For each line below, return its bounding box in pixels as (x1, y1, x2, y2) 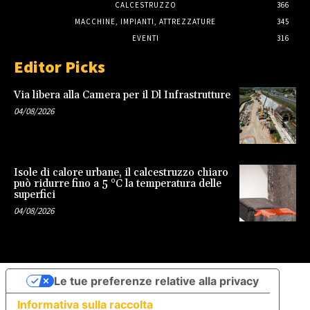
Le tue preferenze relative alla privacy (53, 273, 259, 288)
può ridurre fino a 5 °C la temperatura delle (14, 176, 221, 190)
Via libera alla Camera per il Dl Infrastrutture (14, 89, 230, 102)
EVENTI (131, 33, 159, 44)
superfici (14, 188, 55, 201)
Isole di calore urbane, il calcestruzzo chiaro (14, 165, 228, 179)
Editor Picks (14, 56, 105, 78)
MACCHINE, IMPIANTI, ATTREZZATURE (75, 17, 216, 27)
